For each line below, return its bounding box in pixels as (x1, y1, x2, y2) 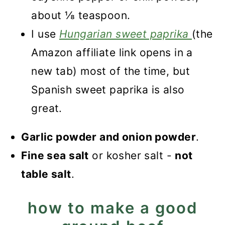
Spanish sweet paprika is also (31, 83, 185, 96)
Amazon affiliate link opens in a (31, 46, 193, 59)
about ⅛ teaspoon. (31, 9, 131, 22)
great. (31, 102, 62, 115)
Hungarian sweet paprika (59, 28, 192, 40)
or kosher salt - (88, 149, 175, 162)
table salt (21, 168, 71, 180)
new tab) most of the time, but (31, 65, 190, 77)
